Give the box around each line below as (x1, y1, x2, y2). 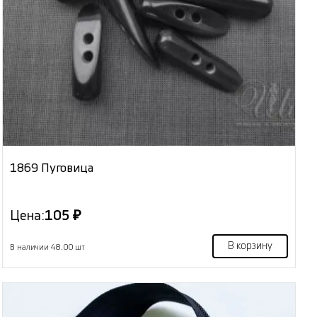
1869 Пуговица (10, 161, 94, 174)
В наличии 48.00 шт (10, 243, 86, 251)
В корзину (227, 241, 272, 251)
